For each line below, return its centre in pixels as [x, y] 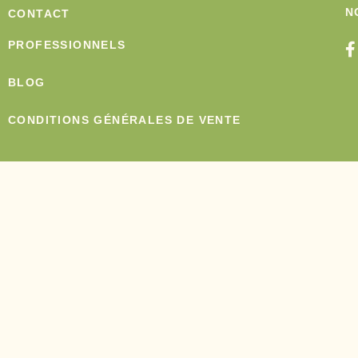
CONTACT [39, 14]
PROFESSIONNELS [67, 44]
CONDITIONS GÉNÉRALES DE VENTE [125, 119]
